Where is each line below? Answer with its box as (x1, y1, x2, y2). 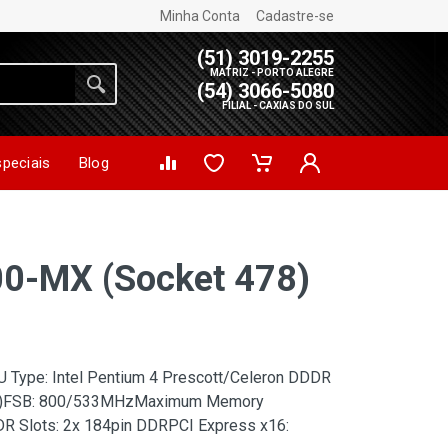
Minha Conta (160, 8, 240, 24)
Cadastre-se (256, 8, 334, 24)
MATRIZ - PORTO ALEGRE (210, 66, 334, 78)
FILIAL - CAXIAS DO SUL (222, 99, 334, 111)
